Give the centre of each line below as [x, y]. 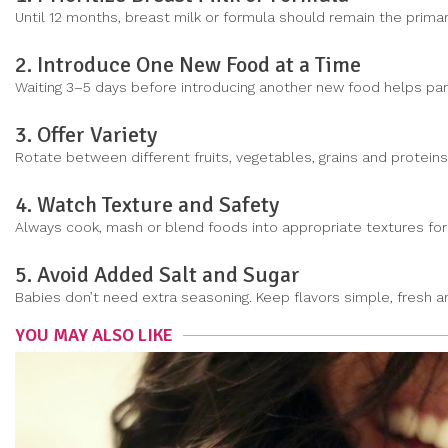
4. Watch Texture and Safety [147, 204]
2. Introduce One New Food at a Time [188, 64]
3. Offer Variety [86, 134]
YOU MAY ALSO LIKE [94, 334]
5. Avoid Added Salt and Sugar [157, 274]
